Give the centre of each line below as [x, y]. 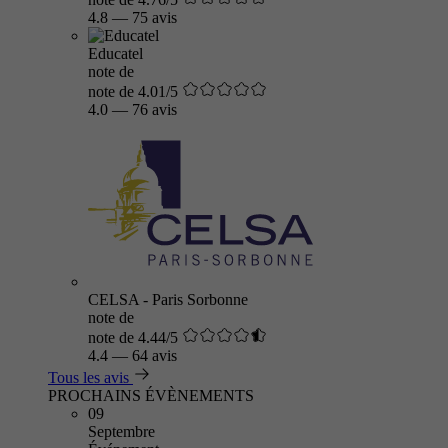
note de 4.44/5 [133, 337]
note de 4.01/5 [133, 91]
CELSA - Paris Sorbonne [168, 299]
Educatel [115, 53]
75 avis [154, 17]
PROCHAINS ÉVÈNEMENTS [151, 395]
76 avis [154, 109]
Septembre [121, 431]
